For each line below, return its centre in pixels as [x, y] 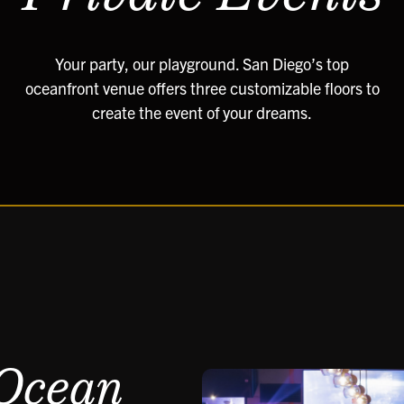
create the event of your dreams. [202, 112]
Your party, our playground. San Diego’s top [202, 64]
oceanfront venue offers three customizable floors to [202, 88]
